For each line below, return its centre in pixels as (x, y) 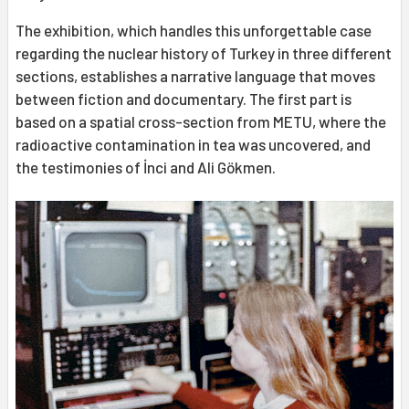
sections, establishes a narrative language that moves (195, 75)
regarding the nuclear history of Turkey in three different (204, 52)
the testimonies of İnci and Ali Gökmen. (146, 167)
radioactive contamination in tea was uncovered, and (193, 144)
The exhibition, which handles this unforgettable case (194, 30)
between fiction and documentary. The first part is (184, 98)
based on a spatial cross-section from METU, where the (201, 121)
